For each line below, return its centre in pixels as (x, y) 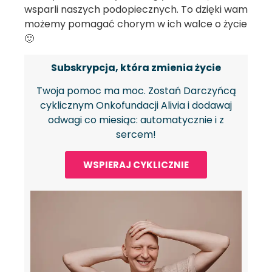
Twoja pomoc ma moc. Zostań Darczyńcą (136, 91)
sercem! (136, 135)
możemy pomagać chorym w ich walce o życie (136, 24)
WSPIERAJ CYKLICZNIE (136, 165)
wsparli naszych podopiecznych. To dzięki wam (136, 9)
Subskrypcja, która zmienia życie (136, 67)
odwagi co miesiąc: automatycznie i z (136, 120)
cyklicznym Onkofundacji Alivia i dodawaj (136, 106)
